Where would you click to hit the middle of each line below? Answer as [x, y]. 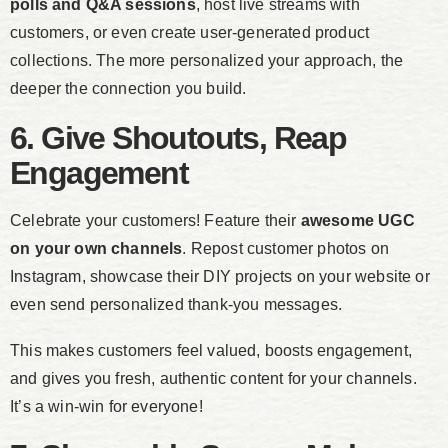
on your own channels [96, 249]
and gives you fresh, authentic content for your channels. [213, 379]
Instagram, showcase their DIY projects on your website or [220, 277]
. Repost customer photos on [285, 249]
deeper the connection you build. [128, 89]
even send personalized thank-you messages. [176, 305]
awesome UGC [357, 221]
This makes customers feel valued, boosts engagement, [211, 351]
